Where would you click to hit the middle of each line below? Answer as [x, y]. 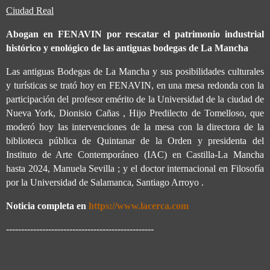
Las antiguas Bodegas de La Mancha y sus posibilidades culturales [135, 71]
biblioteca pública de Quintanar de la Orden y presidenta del [135, 140]
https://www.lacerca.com [139, 206]
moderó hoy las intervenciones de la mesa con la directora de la [135, 127]
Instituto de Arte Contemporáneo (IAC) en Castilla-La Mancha [135, 154]
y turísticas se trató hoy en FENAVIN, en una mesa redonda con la [135, 85]
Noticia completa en [47, 206]
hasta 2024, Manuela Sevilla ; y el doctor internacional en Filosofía [135, 168]
